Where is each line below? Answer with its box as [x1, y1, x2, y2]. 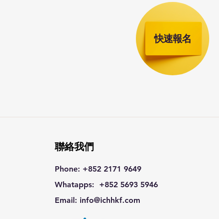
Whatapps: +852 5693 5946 [55, 180, 158, 189]
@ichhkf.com [94, 196, 140, 205]
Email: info [55, 196, 94, 205]
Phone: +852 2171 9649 [55, 164, 141, 174]
